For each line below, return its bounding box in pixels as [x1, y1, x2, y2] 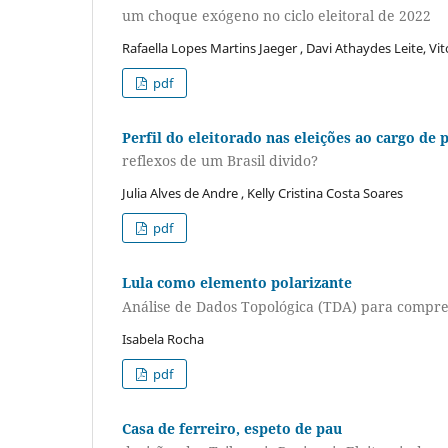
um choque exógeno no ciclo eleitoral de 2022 [122, 5, 431, 25]
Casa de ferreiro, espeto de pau [122, 418, 342, 438]
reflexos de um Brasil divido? [122, 151, 318, 171]
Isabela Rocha [122, 329, 204, 348]
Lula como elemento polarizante [122, 273, 352, 293]
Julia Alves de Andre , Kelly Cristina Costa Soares [122, 184, 403, 203]
